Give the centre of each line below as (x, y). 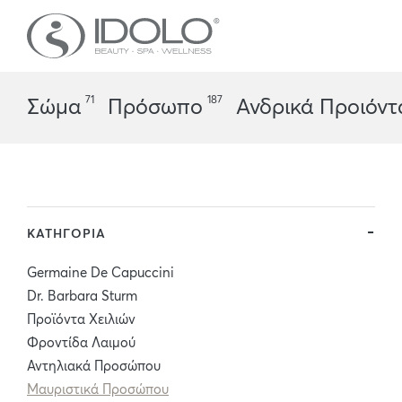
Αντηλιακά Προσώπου (94, 367)
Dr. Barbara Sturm (82, 297)
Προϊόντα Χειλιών (81, 320)
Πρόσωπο (155, 108)
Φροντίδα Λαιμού (81, 343)
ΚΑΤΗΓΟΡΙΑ (66, 234)
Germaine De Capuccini (100, 273)
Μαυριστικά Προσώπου (98, 390)
